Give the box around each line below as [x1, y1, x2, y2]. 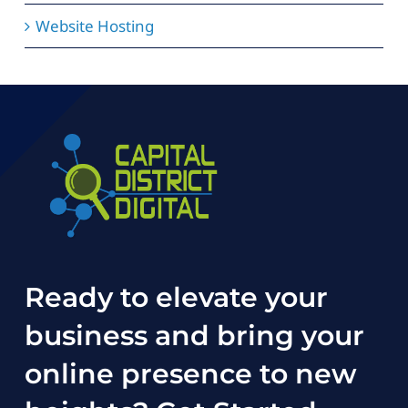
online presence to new [24, 356, 357, 391]
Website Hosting [35, 15, 154, 37]
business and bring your [24, 318, 364, 352]
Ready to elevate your [24, 280, 328, 314]
